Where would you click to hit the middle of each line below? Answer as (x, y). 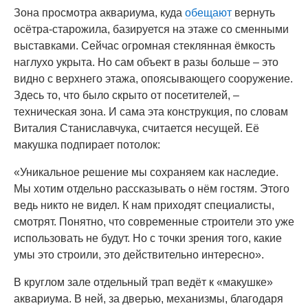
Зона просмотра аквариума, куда (99, 13)
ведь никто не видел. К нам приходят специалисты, (144, 205)
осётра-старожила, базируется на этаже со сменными (151, 29)
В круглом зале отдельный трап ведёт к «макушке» (143, 282)
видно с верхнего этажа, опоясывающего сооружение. (153, 79)
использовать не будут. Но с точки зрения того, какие (148, 238)
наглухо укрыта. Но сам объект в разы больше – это (146, 62)
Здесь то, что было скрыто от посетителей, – (126, 95)
